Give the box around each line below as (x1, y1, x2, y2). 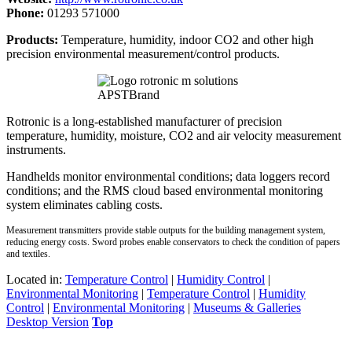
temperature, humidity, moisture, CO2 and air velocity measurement (6, 128, 341, 142)
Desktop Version (6, 314, 89, 328)
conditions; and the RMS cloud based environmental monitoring (6, 183, 323, 197)
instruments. (6, 142, 66, 156)
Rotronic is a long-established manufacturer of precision (6, 114, 282, 128)
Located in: (6, 272, 65, 286)
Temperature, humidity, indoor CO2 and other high (58, 32, 313, 46)
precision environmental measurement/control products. (6, 46, 280, 60)
